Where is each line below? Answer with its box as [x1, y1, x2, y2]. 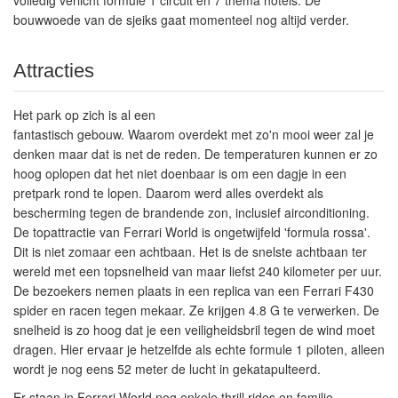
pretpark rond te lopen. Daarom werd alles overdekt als [13, 184, 323, 202]
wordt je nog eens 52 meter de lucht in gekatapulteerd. [13, 360, 321, 378]
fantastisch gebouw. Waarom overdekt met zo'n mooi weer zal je [13, 125, 374, 143]
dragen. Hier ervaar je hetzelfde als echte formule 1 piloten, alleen [13, 340, 385, 358]
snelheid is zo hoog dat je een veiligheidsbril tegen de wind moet [13, 321, 375, 338]
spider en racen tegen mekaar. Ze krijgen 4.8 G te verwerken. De [13, 301, 379, 319]
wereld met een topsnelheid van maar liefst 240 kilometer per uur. [13, 262, 382, 280]
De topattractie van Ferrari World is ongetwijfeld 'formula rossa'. [13, 223, 370, 241]
